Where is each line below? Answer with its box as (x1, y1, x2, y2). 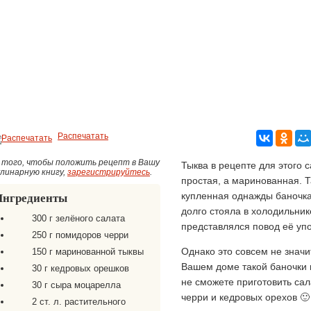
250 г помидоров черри (32, 230, 128, 240)
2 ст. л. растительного (32, 296, 126, 307)
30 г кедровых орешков (32, 263, 129, 274)
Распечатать (58, 131, 108, 141)
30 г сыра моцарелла (32, 280, 121, 290)
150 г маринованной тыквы (32, 246, 144, 257)
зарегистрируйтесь (67, 167, 150, 177)
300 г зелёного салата (32, 213, 125, 224)
